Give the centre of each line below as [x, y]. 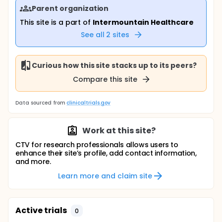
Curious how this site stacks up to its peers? [114, 65]
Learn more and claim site [105, 176]
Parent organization [70, 8]
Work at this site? [119, 131]
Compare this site [105, 79]
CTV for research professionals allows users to [97, 145]
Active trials [41, 210]
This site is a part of [56, 22]
